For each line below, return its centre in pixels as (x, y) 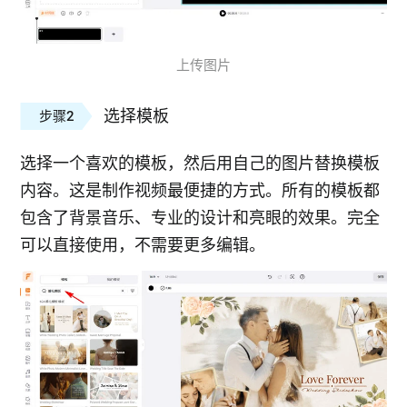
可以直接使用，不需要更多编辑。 (143, 244)
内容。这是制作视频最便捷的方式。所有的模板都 (200, 190)
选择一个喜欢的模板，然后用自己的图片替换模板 (200, 163)
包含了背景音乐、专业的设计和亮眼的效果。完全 (200, 217)
